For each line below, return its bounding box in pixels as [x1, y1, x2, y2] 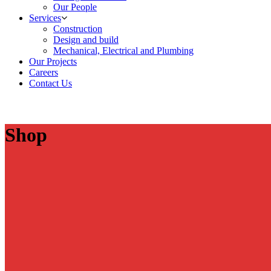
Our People [53, 2, 97, 13]
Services [29, 13, 61, 24]
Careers [29, 67, 58, 78]
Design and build [53, 34, 119, 45]
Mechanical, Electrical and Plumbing [53, 45, 194, 56]
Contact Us [29, 78, 72, 89]
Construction [53, 24, 102, 34]
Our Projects [29, 56, 77, 67]
